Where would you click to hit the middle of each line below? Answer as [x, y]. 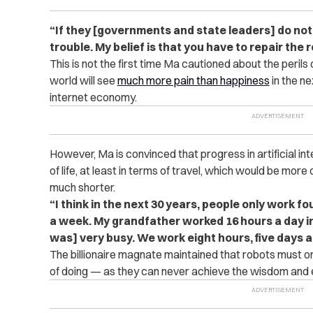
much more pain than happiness [193, 80]
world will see [83, 80]
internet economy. [93, 97]
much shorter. [82, 187]
